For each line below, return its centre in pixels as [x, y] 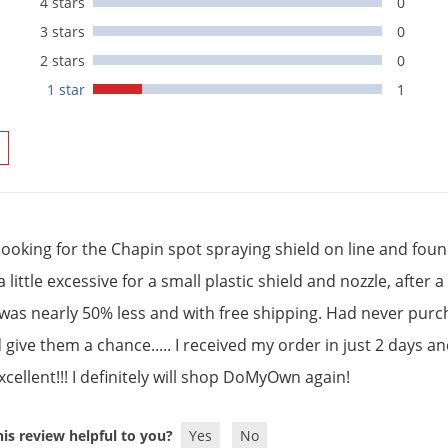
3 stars [63, 32]
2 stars [63, 61]
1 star [66, 90]
